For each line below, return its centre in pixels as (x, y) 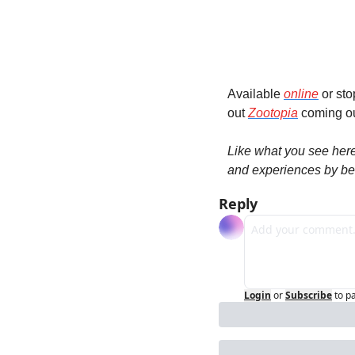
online (301, 94)
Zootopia (273, 113)
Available (256, 94)
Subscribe (309, 295)
